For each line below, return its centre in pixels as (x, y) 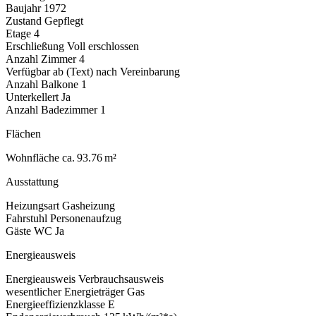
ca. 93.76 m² (89, 157)
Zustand (24, 20)
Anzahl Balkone (42, 84)
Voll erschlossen (103, 46)
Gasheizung (89, 205)
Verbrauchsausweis (121, 279)
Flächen (23, 133)
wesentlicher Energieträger (65, 291)
